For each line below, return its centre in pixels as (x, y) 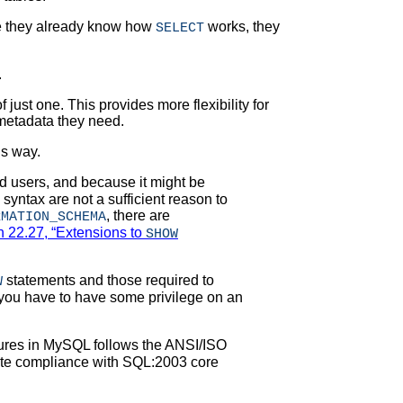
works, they (242, 27)
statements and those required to (108, 281)
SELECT (180, 28)
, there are (138, 216)
